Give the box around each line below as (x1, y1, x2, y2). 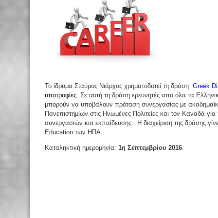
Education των (45, 128, 86, 136)
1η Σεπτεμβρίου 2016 (118, 144, 182, 151)
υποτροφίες (45, 91, 76, 99)
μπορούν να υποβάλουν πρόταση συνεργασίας (45, 101, 180, 108)
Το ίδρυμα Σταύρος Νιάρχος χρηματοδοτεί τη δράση (45, 82, 193, 90)
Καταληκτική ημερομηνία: (45, 144, 118, 151)
